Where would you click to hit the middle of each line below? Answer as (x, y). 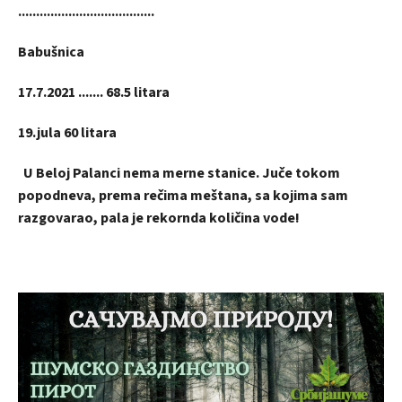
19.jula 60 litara (67, 133)
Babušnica (51, 52)
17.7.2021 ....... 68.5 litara (94, 92)
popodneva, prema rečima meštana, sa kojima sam (183, 196)
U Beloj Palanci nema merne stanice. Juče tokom (179, 173)
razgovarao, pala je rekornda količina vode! (159, 218)
